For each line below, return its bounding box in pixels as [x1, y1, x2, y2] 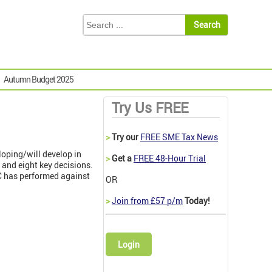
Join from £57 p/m [112, 195, 183, 207]
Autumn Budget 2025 [4, 73, 73, 86]
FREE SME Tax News [140, 131, 218, 143]
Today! [183, 195, 210, 207]
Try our [110, 131, 140, 143]
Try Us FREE [112, 98, 188, 118]
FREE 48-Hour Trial [134, 152, 206, 165]
